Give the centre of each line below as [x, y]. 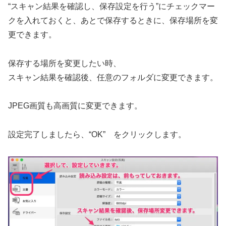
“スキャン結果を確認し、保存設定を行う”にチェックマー [111, 6]
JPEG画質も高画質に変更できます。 [75, 106]
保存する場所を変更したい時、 [65, 63]
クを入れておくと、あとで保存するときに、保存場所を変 [113, 20]
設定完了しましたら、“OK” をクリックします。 [97, 135]
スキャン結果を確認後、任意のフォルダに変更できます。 [113, 77]
